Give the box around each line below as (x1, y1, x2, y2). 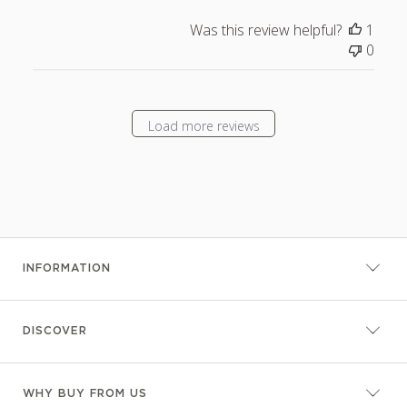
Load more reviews (147, 116, 260, 134)
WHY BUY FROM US (23, 389, 147, 400)
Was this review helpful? (190, 20, 342, 41)
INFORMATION (23, 263, 111, 274)
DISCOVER (23, 326, 87, 337)
